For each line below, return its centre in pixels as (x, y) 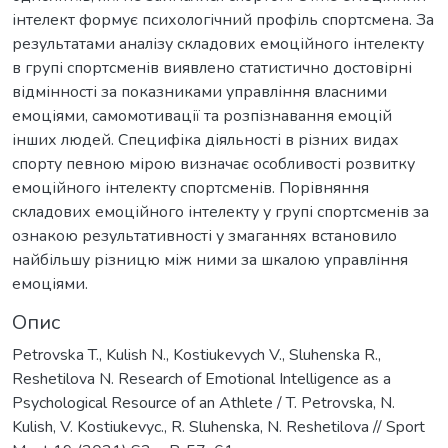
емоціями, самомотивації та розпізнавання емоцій (202, 116)
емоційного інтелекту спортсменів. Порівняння (190, 188)
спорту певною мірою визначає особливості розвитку (213, 164)
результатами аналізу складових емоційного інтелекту (218, 44)
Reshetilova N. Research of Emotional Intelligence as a (201, 379)
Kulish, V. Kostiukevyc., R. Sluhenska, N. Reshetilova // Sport (218, 427)
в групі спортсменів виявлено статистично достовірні (212, 68)
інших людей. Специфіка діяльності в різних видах (205, 140)
